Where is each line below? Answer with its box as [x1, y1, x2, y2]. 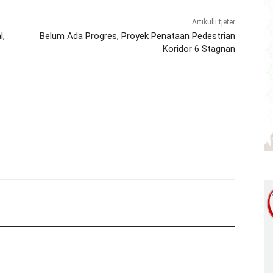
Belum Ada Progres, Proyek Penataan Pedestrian [39, 30, 235, 42]
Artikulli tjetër [191, 18, 235, 27]
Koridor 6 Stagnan [162, 43, 235, 55]
